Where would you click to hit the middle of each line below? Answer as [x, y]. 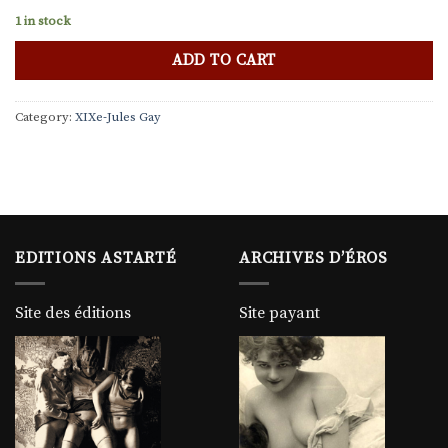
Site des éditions [73, 312]
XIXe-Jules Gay [118, 117]
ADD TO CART [224, 61]
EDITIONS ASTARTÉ [96, 258]
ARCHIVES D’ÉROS [313, 258]
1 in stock [43, 20]
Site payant [279, 312]
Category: [45, 117]
